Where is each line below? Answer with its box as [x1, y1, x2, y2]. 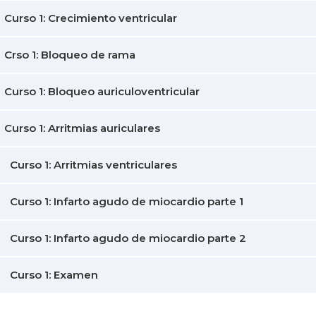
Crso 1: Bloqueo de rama [4, 48, 135, 61]
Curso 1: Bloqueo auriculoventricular [4, 85, 200, 98]
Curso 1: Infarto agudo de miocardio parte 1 [10, 195, 243, 208]
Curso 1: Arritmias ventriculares [10, 158, 177, 171]
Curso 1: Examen [10, 268, 98, 281]
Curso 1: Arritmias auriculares [4, 121, 160, 135]
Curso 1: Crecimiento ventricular [4, 11, 177, 25]
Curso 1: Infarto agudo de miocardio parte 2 [10, 231, 246, 245]
